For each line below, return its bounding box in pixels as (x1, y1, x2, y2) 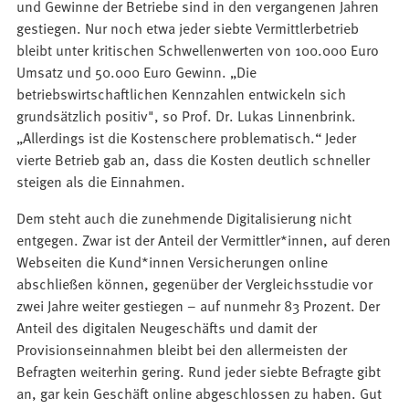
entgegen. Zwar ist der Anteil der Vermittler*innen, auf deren (16, 229, 392, 250)
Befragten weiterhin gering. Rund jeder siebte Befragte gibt (16, 361, 382, 382)
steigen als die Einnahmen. (16, 171, 186, 192)
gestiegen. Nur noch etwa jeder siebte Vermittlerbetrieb (16, 17, 360, 38)
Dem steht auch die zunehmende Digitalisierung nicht (16, 207, 352, 228)
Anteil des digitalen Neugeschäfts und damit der (16, 317, 318, 338)
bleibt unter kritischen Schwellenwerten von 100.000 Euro (16, 39, 380, 60)
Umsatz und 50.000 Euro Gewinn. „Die (16, 61, 257, 82)
